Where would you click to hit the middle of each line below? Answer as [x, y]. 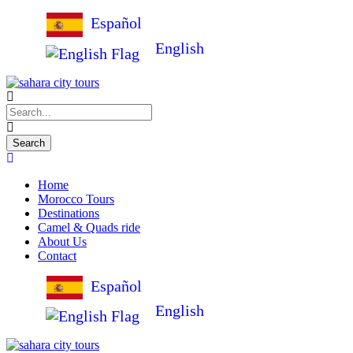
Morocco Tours [76, 199]
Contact [57, 255]
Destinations [69, 213]
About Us [62, 241]
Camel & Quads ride [89, 227]
